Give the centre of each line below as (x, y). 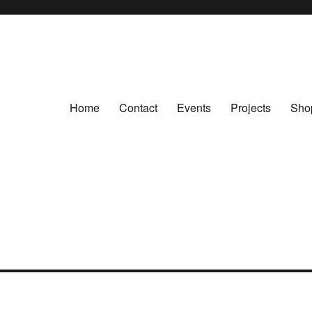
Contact (138, 107)
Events (194, 107)
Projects (250, 107)
